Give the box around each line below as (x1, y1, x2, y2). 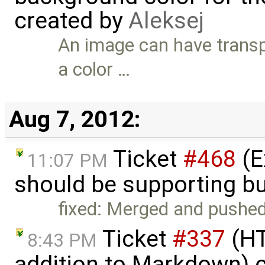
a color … (58, 59, 131, 81)
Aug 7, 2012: (8, 105, 141, 134)
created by (14, 7, 128, 35)
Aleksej (128, 7, 204, 35)
